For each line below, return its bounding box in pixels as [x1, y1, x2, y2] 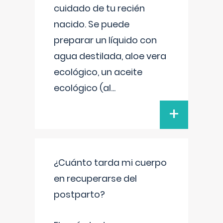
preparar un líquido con [54, 34, 157, 46]
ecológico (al [54, 82, 111, 94]
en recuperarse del [54, 172, 137, 185]
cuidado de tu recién [54, 2, 145, 14]
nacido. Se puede [54, 18, 129, 30]
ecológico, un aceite [54, 66, 142, 78]
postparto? [54, 188, 105, 201]
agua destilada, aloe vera [54, 50, 166, 62]
